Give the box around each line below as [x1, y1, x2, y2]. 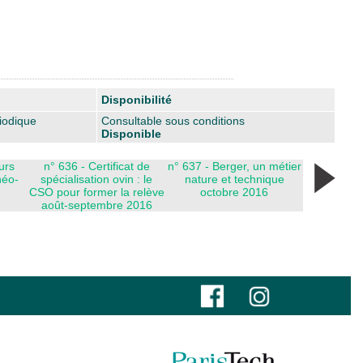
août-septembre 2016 [41, 198, 152, 211]
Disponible [101, 126, 161, 140]
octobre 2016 [200, 185, 268, 199]
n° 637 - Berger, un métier [167, 159, 301, 173]
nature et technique [184, 172, 284, 186]
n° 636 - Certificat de [43, 159, 150, 173]
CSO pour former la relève [28, 185, 164, 199]
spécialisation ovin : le [41, 172, 152, 186]
